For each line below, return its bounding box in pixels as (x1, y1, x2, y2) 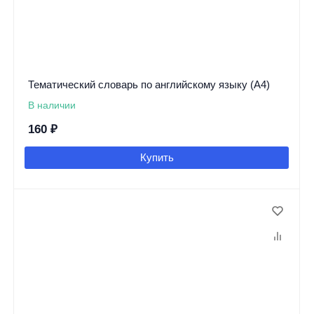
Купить (139, 151, 174, 163)
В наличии (27, 99, 76, 111)
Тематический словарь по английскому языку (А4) (27, 78, 270, 90)
